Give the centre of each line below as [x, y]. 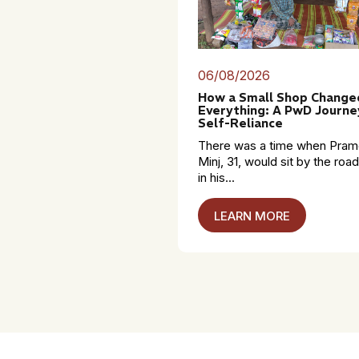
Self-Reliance [240, 123]
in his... [216, 177]
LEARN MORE [252, 216]
